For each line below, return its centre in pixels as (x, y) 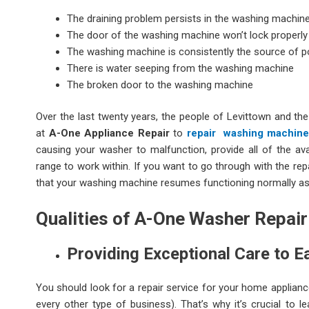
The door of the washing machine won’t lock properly (187, 35)
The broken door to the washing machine (160, 84)
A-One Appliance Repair (109, 133)
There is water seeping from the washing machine (180, 68)
